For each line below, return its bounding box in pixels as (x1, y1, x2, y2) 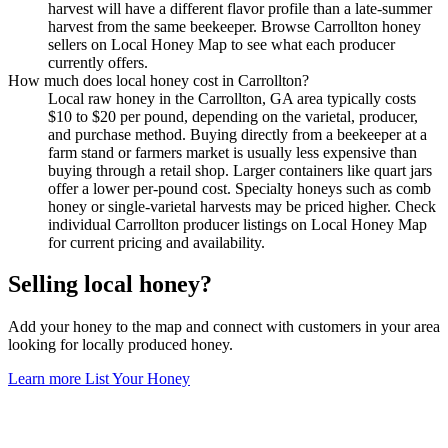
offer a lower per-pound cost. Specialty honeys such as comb (48, 179, 431, 197)
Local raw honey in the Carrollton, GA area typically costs (48, 89, 416, 107)
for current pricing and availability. (48, 233, 265, 251)
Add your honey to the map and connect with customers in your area (8, 318, 440, 336)
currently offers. (48, 53, 148, 71)
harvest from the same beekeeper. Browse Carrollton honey (48, 17, 421, 35)
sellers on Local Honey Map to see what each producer (48, 35, 395, 53)
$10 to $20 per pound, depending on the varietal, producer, (48, 107, 418, 125)
